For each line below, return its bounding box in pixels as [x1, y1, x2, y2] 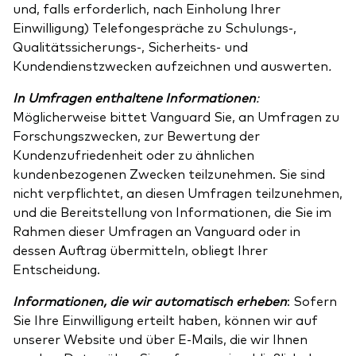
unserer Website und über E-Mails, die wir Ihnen [13, 330, 308, 348]
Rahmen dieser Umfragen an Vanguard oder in [13, 222, 300, 240]
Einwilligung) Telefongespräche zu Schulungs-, [13, 18, 296, 37]
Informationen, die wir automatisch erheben [13, 292, 287, 310]
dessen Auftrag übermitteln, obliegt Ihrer [13, 241, 268, 259]
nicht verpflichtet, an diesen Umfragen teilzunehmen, [13, 184, 342, 202]
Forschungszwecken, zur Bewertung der [13, 126, 260, 145]
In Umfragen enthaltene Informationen [13, 88, 256, 106]
